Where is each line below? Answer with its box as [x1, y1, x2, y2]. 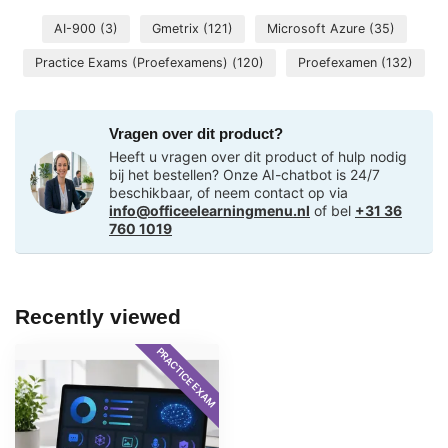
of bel [310, 202, 355, 220]
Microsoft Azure [266, 21, 369, 37]
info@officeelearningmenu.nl [109, 202, 310, 220]
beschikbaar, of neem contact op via [109, 184, 348, 202]
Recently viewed [15, 305, 181, 329]
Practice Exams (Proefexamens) [35, 55, 232, 71]
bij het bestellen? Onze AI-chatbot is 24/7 [109, 166, 380, 184]
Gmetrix [151, 21, 203, 37]
